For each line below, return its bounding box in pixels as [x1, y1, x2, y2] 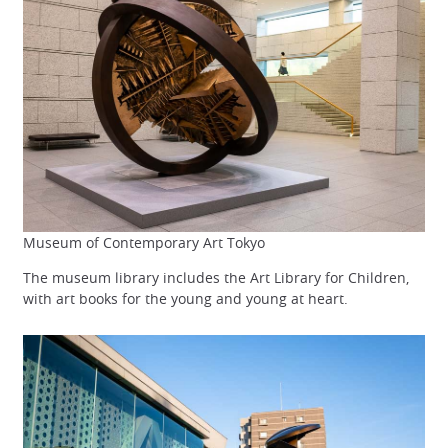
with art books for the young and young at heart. [23, 289, 348, 309]
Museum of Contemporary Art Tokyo [23, 232, 265, 252]
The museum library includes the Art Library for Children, [23, 268, 409, 288]
